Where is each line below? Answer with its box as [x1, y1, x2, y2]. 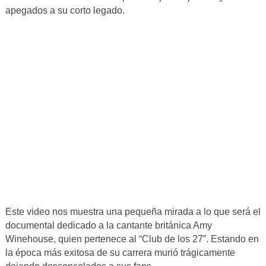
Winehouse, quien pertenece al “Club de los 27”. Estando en [5, 234, 259, 245]
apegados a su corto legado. [5, 5, 125, 16]
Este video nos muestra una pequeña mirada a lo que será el [5, 207, 261, 217]
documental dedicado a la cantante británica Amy [5, 220, 212, 231]
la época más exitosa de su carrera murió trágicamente [5, 248, 235, 258]
